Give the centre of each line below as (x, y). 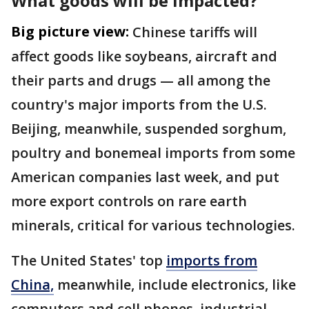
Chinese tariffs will (195, 32)
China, (32, 284)
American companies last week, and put (145, 177)
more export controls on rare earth (129, 201)
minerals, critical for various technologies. (153, 225)
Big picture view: (70, 31)
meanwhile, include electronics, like (175, 284)
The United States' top (89, 260)
